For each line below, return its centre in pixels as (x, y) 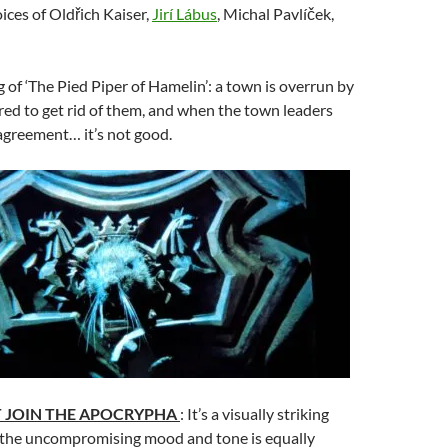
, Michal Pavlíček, (275, 13)
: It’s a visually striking (254, 413)
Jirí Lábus (184, 13)
